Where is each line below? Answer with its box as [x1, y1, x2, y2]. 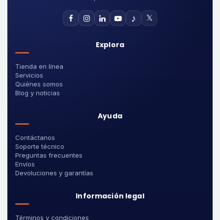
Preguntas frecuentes [15, 151, 82, 159]
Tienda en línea [15, 62, 63, 70]
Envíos [15, 160, 35, 168]
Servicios [15, 71, 43, 79]
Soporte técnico [15, 142, 64, 150]
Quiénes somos [15, 80, 63, 88]
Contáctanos [15, 134, 55, 141]
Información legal [76, 191, 144, 201]
